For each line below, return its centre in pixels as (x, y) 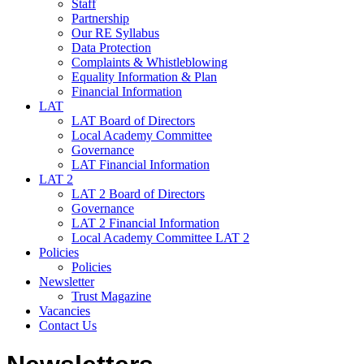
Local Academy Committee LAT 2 (160, 237)
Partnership (100, 18)
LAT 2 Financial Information (145, 223)
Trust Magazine (111, 296)
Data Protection (111, 47)
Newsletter (67, 281)
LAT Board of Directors (133, 120)
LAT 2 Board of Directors (138, 193)
